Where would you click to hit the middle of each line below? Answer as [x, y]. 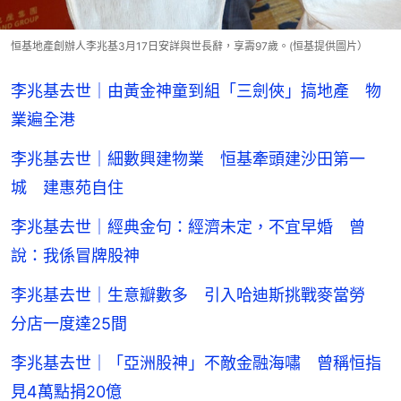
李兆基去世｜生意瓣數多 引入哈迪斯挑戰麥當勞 [196, 294]
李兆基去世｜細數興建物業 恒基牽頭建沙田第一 [188, 158]
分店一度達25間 [69, 323]
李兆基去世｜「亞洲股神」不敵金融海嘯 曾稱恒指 [196, 363]
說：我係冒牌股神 [75, 255]
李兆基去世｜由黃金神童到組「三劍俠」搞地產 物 [196, 90]
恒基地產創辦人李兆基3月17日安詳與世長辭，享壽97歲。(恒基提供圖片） [189, 46]
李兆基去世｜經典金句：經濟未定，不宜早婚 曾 [188, 226]
